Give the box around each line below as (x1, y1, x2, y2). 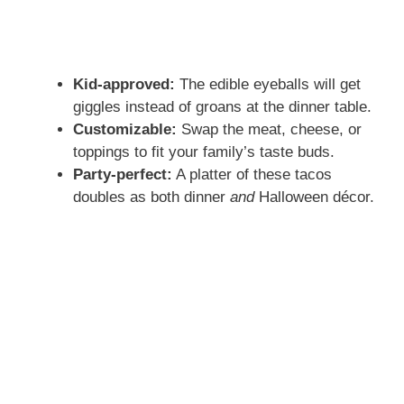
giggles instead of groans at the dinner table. (73, 97, 372, 115)
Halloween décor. (254, 188, 374, 206)
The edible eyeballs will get (175, 75, 361, 93)
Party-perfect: (73, 165, 172, 183)
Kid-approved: (73, 75, 175, 93)
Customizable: (73, 120, 177, 138)
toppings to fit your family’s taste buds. (73, 142, 335, 161)
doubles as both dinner (73, 188, 230, 206)
